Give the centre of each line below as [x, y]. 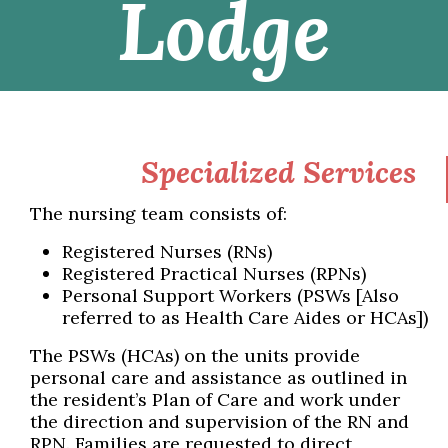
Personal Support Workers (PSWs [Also [230, 296]
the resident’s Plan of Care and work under [215, 400]
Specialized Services [278, 172]
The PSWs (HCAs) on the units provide [195, 356]
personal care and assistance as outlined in [218, 378]
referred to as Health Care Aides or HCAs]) [245, 318]
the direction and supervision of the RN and [219, 422]
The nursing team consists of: [158, 214]
